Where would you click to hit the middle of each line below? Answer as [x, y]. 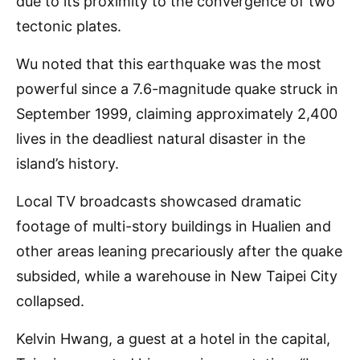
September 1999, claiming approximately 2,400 [177, 114]
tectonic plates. [69, 26]
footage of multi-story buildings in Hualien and [174, 226]
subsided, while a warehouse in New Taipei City [177, 276]
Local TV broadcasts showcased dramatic [159, 201]
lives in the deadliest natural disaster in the [161, 139]
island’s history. [67, 164]
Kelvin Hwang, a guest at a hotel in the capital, [173, 339]
